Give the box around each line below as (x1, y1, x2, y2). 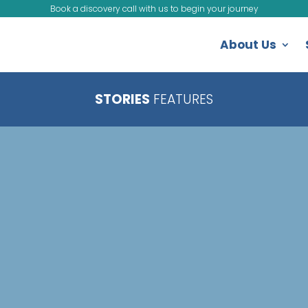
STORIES (94, 89, 150, 109)
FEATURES (149, 89, 213, 109)
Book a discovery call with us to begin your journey (49, 3, 258, 14)
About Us (219, 36, 276, 53)
